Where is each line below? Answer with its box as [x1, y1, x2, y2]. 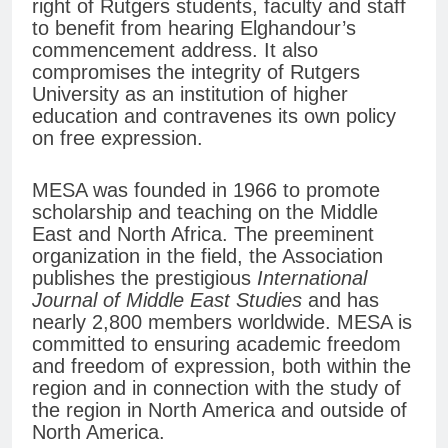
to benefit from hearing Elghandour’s [32, 17, 356, 40]
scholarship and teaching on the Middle [32, 201, 378, 224]
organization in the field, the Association [32, 245, 383, 268]
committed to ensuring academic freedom [32, 333, 401, 356]
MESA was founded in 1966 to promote [32, 179, 380, 202]
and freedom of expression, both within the [32, 355, 411, 378]
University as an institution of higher [32, 83, 348, 106]
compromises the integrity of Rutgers [32, 61, 360, 84]
